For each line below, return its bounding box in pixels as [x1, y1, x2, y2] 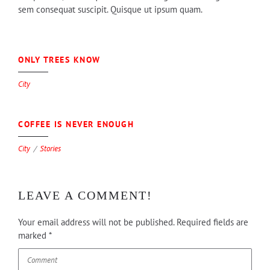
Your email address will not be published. [18, 216, 174, 228]
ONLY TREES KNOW [18, 54, 101, 65]
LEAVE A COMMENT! [18, 189, 152, 202]
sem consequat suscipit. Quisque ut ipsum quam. [18, 4, 202, 15]
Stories [40, 143, 61, 154]
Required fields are [177, 216, 248, 228]
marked [18, 230, 49, 241]
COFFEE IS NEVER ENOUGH [18, 119, 134, 130]
